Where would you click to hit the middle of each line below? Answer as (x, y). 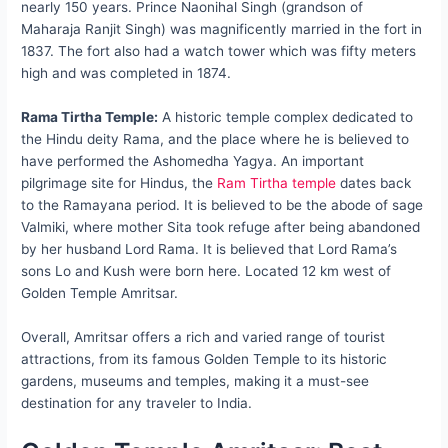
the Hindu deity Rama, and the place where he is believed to (215, 139)
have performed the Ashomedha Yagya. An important (193, 161)
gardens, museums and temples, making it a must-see (195, 381)
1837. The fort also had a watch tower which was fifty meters (219, 51)
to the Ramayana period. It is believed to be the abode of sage (222, 205)
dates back (374, 183)
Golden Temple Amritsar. (100, 293)
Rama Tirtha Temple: (90, 117)
